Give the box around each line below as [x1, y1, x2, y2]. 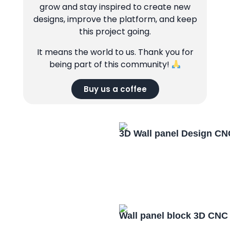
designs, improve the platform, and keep [33, 13, 197, 26]
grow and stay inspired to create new [40, 1, 190, 13]
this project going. [79, 26, 151, 38]
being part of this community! [49, 59, 171, 71]
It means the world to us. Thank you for [36, 46, 194, 59]
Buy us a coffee [83, 84, 147, 95]
